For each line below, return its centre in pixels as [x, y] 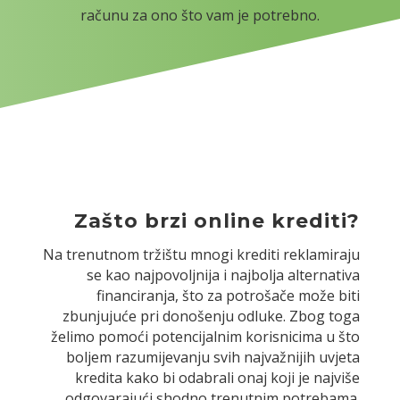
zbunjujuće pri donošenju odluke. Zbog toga [212, 317]
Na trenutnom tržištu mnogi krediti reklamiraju [202, 255]
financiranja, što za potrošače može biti [229, 296]
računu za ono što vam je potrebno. [200, 16]
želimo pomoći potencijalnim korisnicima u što [206, 337]
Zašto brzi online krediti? [217, 221]
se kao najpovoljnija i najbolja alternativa [224, 275]
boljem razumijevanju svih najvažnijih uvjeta [213, 358]
